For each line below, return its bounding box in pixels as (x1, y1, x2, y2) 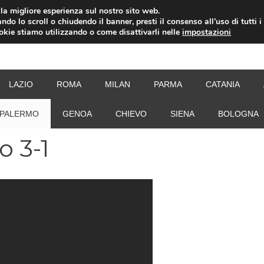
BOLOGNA (218, 109, 259, 118)
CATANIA (205, 80, 240, 89)
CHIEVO (115, 109, 147, 118)
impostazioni (182, 27, 232, 38)
